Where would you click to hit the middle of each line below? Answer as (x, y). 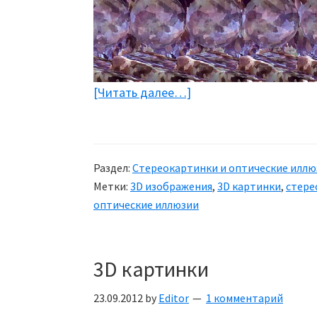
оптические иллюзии (146, 205)
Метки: (112, 186)
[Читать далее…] (142, 93)
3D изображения (171, 186)
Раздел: (113, 168)
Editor (174, 298)
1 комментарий (244, 298)
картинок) (219, 175)
